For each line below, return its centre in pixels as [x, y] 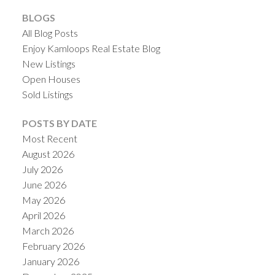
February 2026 [53, 246]
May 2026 [43, 200]
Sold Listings [47, 94]
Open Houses [51, 79]
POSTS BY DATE [59, 123]
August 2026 [48, 154]
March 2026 [48, 231]
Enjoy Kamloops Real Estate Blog [91, 48]
